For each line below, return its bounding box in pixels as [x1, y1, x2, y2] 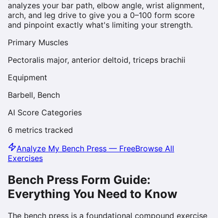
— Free [107, 143, 135, 153]
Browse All [135, 143, 174, 153]
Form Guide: [78, 172, 150, 187]
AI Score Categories [8, 107, 82, 117]
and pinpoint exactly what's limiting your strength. [8, 19, 193, 30]
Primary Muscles [8, 37, 68, 47]
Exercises [8, 153, 43, 163]
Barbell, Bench [8, 90, 60, 100]
